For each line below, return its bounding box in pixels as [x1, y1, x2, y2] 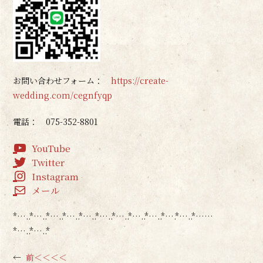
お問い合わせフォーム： [13, 74, 112, 86]
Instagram [32, 169, 79, 183]
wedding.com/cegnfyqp [13, 89, 113, 101]
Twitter [32, 155, 65, 168]
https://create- [111, 74, 169, 86]
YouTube [32, 141, 71, 154]
